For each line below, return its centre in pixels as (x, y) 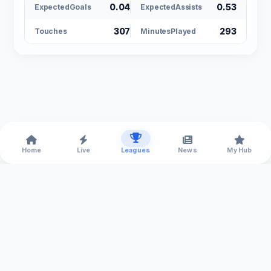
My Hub (240, 150)
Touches (51, 31)
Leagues (135, 150)
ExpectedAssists (171, 7)
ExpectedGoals (63, 7)
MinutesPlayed (168, 31)
